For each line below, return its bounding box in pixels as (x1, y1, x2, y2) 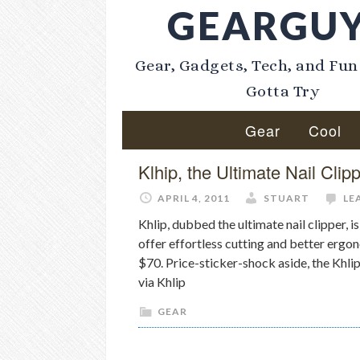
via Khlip (138, 274, 186, 289)
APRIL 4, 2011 (157, 192, 230, 204)
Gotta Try (245, 82, 321, 100)
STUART (264, 192, 309, 204)
